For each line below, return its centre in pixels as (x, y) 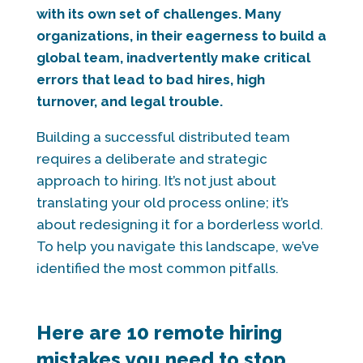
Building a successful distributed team (163, 137)
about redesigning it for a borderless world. (179, 224)
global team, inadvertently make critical (173, 57)
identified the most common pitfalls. (157, 268)
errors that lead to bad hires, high (150, 79)
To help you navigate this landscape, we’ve (177, 246)
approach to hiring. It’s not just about (156, 180)
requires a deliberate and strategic (152, 158)
